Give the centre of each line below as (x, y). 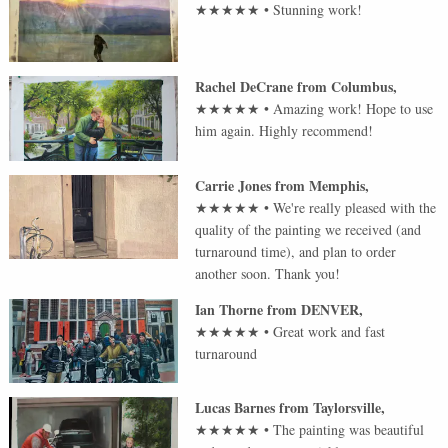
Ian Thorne (229, 309)
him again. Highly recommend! (284, 130)
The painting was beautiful (349, 430)
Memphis (337, 185)
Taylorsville (347, 408)
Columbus (362, 86)
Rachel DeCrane (244, 86)
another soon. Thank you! (268, 273)
